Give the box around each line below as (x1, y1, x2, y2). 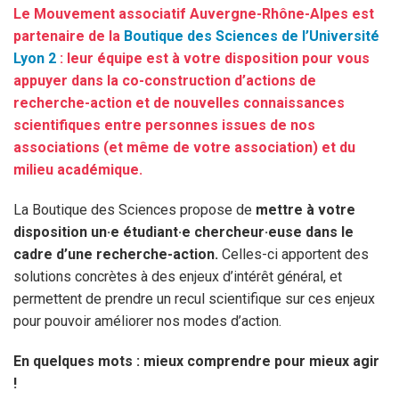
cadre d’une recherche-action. (13, 245, 222, 263)
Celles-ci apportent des (222, 245, 369, 263)
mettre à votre (256, 200, 355, 218)
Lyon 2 (13, 49, 56, 67)
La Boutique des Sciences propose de (13, 200, 256, 218)
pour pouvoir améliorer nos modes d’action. (13, 312, 281, 330)
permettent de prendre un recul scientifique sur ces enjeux (13, 289, 375, 307)
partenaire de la (13, 27, 124, 45)
